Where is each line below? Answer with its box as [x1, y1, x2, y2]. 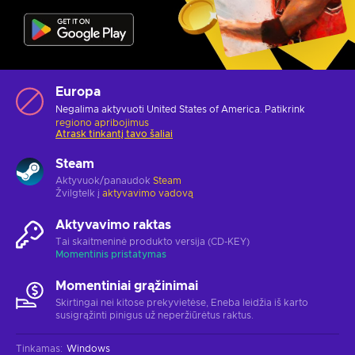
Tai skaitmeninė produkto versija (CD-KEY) [55, 236, 250, 246]
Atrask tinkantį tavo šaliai [55, 128, 173, 139]
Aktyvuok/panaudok [55, 175, 153, 185]
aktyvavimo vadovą [102, 188, 193, 198]
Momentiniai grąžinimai [55, 279, 198, 292]
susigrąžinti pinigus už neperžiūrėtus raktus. [55, 310, 254, 320]
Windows [67, 343, 110, 353]
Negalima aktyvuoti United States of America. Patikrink [55, 104, 305, 114]
